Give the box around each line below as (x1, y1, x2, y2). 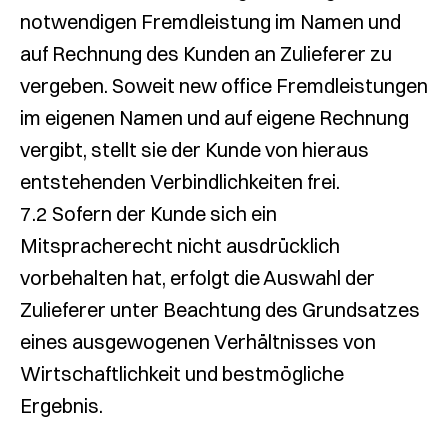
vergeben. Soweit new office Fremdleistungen (20, 73, 428, 98)
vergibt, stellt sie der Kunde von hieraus (20, 137, 369, 162)
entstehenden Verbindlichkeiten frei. (20, 169, 340, 194)
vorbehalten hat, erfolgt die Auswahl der (20, 265, 375, 290)
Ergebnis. (20, 393, 103, 418)
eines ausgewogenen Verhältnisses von (20, 329, 376, 354)
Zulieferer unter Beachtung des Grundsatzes (20, 297, 420, 322)
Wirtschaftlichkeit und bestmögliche (20, 361, 344, 386)
